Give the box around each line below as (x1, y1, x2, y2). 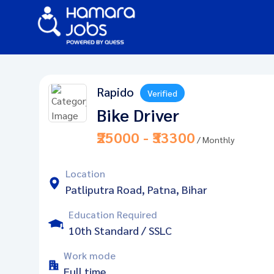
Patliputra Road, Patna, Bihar (65, 182, 207, 196)
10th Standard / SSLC (68, 223, 172, 237)
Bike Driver (97, 103, 180, 125)
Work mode (64, 249, 116, 262)
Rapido (97, 84, 135, 100)
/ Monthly (195, 134, 235, 145)
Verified (147, 87, 178, 98)
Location (65, 167, 105, 180)
